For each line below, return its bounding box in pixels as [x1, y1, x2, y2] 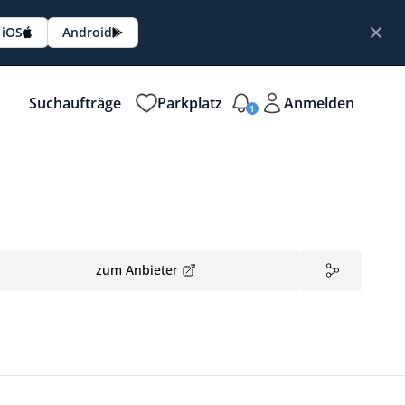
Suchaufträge [29, 93, 121, 113]
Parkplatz [157, 93, 222, 113]
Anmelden [284, 93, 354, 113]
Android [61, 24, 112, 41]
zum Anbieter [95, 261, 178, 278]
